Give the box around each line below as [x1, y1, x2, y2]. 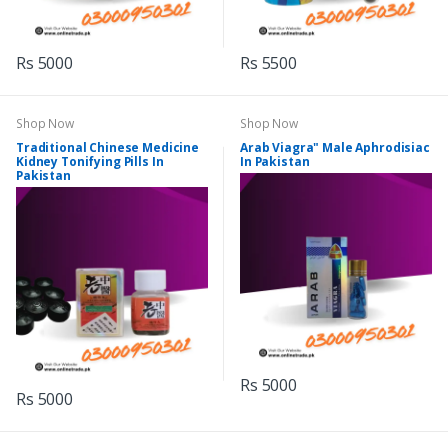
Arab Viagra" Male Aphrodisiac [240, 139, 430, 157]
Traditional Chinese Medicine [16, 139, 199, 157]
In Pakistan [240, 153, 310, 171]
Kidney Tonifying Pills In [16, 153, 164, 171]
